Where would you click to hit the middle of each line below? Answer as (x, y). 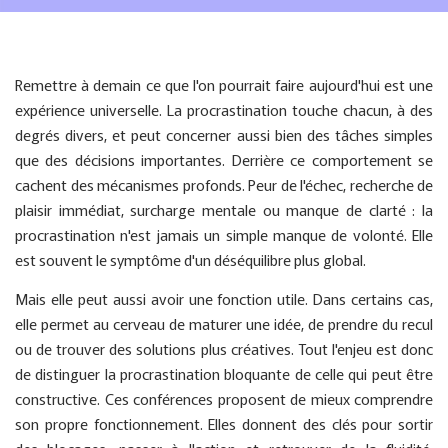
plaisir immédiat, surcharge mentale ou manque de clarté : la (224, 209)
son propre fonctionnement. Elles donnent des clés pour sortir (224, 423)
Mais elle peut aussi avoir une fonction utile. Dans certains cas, (224, 298)
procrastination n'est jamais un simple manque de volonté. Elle (224, 234)
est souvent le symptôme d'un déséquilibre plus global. (190, 259)
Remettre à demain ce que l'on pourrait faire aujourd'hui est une (224, 84)
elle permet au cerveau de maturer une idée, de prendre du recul (224, 323)
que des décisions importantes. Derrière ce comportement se (224, 159)
